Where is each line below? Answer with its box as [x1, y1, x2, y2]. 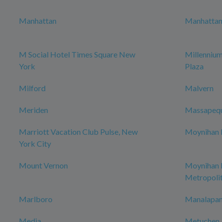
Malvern [185, 83, 214, 93]
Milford [19, 83, 46, 93]
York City [19, 139, 51, 148]
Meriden [19, 105, 48, 114]
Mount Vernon [19, 161, 68, 170]
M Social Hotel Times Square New [19, 50, 135, 59]
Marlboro [19, 194, 53, 204]
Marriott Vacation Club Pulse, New [19, 127, 138, 136]
